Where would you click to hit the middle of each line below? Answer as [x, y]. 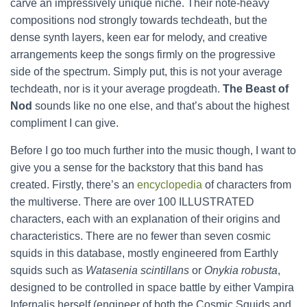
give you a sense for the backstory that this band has [137, 168]
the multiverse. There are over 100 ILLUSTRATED [132, 202]
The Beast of [256, 89]
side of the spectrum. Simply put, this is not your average [146, 72]
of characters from [247, 185]
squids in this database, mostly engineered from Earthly [144, 253]
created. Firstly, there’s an [74, 185]
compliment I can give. [64, 123]
